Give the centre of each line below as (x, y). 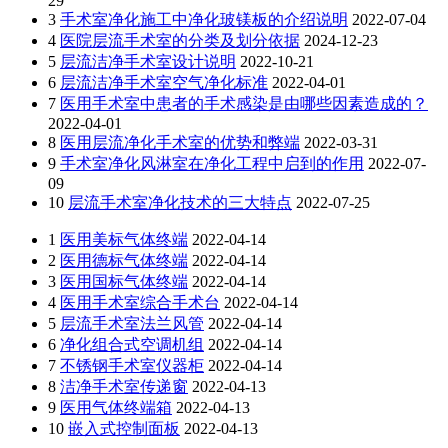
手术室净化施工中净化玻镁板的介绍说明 (204, 19)
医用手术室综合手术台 (140, 302)
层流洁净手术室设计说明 (148, 61)
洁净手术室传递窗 (124, 386)
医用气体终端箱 (116, 407)
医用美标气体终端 (124, 239)
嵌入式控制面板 (124, 428)
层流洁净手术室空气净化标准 (164, 82)
